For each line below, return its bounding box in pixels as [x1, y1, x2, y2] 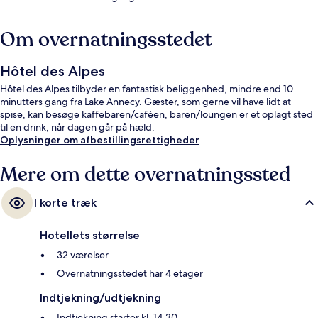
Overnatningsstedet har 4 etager [57, 267, 203, 280]
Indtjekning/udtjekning [40, 291, 161, 305]
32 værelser [57, 248, 109, 262]
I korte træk [34, 196, 97, 210]
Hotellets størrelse [40, 229, 140, 243]
